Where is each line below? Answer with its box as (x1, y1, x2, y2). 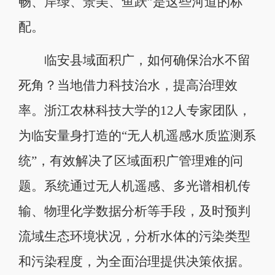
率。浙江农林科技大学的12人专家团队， (18, 103, 251, 117)
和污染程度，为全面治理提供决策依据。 (18, 254, 250, 268)
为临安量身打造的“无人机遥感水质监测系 (18, 128, 256, 142)
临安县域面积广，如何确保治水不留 (18, 53, 250, 67)
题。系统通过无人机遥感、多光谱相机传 (18, 179, 250, 193)
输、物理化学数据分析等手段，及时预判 (18, 204, 250, 218)
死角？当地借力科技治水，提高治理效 (18, 78, 238, 92)
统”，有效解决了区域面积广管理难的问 (18, 153, 243, 168)
